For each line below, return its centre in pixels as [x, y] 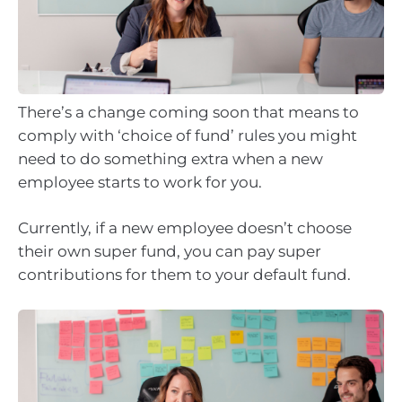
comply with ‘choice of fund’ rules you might [188, 135]
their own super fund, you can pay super [170, 252]
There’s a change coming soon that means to [188, 112]
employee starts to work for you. [140, 182]
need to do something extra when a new [170, 158]
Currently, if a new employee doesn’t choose [185, 228]
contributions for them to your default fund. [184, 275]
